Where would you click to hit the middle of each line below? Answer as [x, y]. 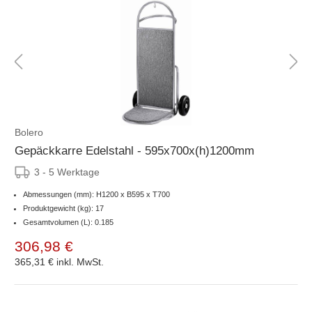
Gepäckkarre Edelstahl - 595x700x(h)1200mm [134, 150]
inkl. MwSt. [80, 262]
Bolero [29, 132]
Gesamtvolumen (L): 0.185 [68, 222]
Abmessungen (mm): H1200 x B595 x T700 [96, 194]
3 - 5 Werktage [67, 172]
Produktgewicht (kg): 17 [63, 208]
